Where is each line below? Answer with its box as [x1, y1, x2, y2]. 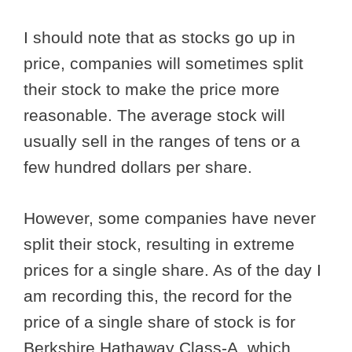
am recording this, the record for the [24, 286, 292, 305]
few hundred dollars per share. [24, 158, 257, 177]
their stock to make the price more [24, 80, 280, 99]
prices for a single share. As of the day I [24, 260, 321, 279]
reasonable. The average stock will [24, 106, 285, 125]
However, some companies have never [24, 208, 316, 227]
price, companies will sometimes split [24, 54, 303, 73]
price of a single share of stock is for [24, 312, 295, 331]
